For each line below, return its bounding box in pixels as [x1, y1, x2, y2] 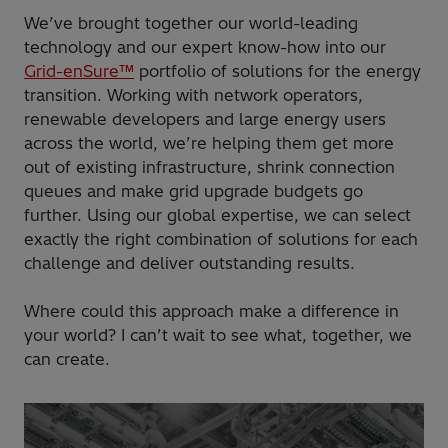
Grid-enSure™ [24, 61, 134, 82]
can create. [24, 349, 110, 370]
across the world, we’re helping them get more [24, 133, 394, 154]
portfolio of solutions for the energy [134, 61, 421, 82]
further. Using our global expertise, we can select [24, 205, 411, 226]
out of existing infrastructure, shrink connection [24, 157, 395, 178]
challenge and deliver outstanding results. [24, 253, 355, 274]
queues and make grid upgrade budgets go [24, 181, 363, 202]
